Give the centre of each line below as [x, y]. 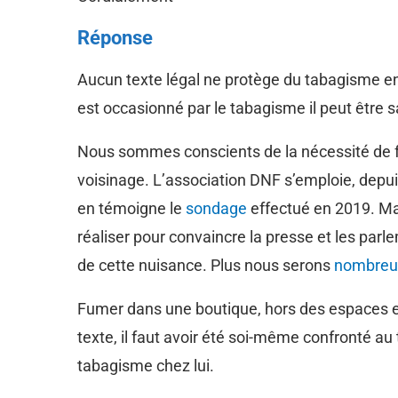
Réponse [115, 37]
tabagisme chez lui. [146, 365]
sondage [218, 208]
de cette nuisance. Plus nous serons [206, 265]
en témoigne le [131, 208]
